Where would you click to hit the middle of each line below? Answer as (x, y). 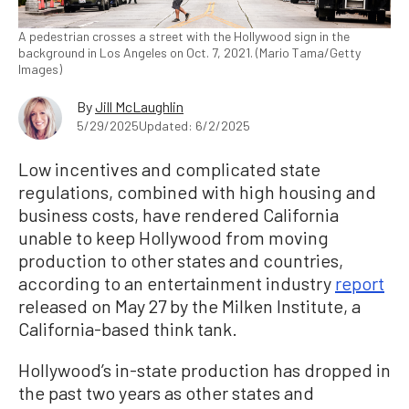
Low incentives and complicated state (169, 168)
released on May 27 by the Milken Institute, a (189, 305)
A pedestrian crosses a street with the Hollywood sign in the (184, 36)
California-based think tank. (128, 328)
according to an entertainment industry (177, 283)
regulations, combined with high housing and (197, 191)
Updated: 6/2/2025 (194, 125)
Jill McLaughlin (139, 106)
